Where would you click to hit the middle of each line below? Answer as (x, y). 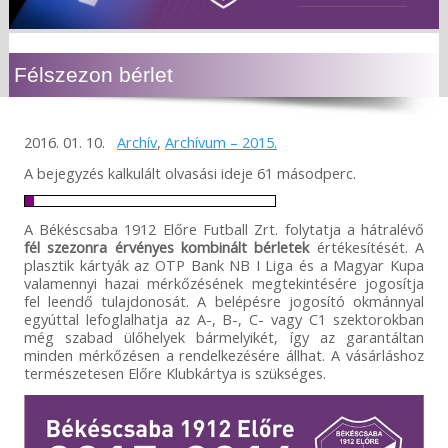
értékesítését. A (367, 247)
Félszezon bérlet (93, 75)
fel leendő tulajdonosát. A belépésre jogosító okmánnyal (224, 301)
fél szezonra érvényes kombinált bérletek (166, 247)
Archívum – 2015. (220, 142)
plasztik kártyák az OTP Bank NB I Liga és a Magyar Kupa (224, 265)
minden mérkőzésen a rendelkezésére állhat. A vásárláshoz (224, 355)
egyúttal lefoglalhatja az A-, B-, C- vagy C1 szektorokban (224, 319)
